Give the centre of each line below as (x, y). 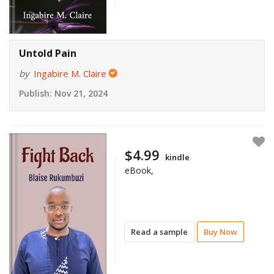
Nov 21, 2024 (80, 94)
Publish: (35, 94)
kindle (178, 157)
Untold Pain (48, 54)
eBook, (139, 170)
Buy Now (221, 231)
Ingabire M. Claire (70, 74)
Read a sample (160, 231)
